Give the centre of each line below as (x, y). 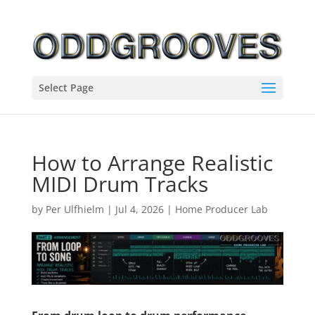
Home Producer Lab (221, 209)
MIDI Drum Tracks (120, 184)
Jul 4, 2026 (139, 209)
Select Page (66, 87)
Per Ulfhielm (75, 209)
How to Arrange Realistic (152, 163)
